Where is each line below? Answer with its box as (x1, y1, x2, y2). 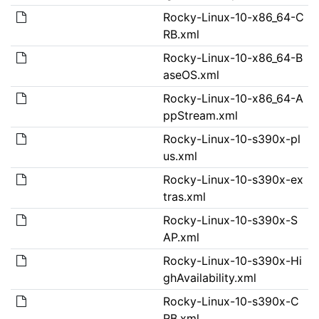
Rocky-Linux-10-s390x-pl (162, 131, 300, 146)
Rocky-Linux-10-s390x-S (162, 212, 298, 227)
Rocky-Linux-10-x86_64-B (162, 50, 303, 65)
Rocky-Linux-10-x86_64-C (162, 9, 304, 24)
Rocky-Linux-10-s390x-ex (162, 172, 303, 187)
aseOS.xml (162, 67, 219, 82)
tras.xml (162, 189, 206, 204)
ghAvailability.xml (162, 270, 256, 285)
